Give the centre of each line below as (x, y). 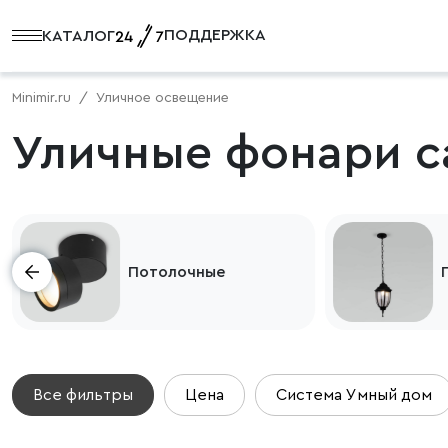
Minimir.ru (41, 98)
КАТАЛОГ (78, 35)
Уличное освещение (162, 98)
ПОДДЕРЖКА (215, 35)
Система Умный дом (354, 395)
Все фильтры (83, 395)
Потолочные (176, 272)
